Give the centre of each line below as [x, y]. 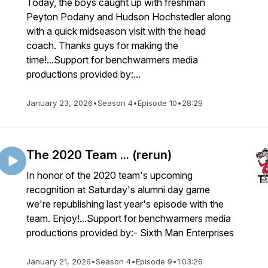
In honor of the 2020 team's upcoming [109, 175]
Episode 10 [157, 103]
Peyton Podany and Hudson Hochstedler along [129, 17]
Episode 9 [154, 261]
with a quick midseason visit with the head [116, 31]
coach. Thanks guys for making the [102, 45]
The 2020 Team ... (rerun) [99, 155]
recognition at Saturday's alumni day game [118, 190]
